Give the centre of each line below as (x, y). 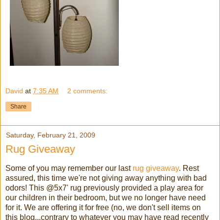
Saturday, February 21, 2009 (51, 135)
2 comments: (88, 91)
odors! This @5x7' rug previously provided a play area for (104, 188)
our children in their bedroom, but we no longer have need (106, 198)
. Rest (189, 168)
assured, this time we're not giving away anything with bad (106, 178)
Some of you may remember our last (69, 168)
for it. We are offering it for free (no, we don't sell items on (103, 208)
